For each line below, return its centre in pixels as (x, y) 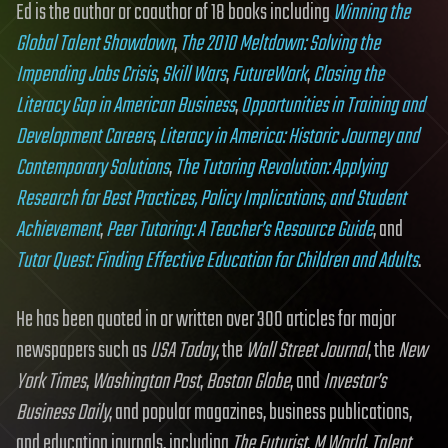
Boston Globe (248, 381)
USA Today (183, 350)
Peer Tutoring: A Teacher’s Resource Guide (239, 229)
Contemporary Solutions (92, 167)
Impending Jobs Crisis (86, 74)
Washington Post (146, 381)
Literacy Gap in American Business (125, 105)
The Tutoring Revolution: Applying (281, 167)
